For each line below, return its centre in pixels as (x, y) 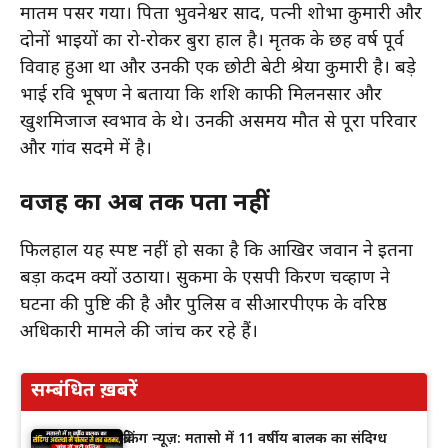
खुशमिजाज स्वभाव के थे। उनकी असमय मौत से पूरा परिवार (218, 122)
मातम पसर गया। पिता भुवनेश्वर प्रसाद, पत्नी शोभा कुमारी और (221, 14)
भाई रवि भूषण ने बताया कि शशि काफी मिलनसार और (201, 95)
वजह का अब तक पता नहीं (144, 203)
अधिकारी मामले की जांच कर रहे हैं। (139, 332)
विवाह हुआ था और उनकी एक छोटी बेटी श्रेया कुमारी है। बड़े (218, 68)
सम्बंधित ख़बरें (84, 391)
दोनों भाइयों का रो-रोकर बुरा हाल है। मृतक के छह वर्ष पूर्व (212, 41)
